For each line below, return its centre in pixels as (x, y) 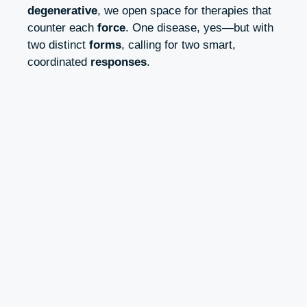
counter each (62, 28)
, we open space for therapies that (184, 11)
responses (119, 62)
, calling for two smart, (179, 45)
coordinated (59, 62)
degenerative (62, 11)
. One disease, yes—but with (199, 28)
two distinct (58, 45)
